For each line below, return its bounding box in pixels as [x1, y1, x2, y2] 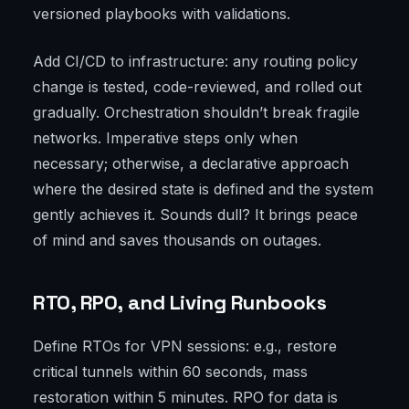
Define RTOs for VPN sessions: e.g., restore [33, 337, 337, 356]
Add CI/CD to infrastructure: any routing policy [33, 52, 358, 71]
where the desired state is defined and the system [33, 180, 373, 199]
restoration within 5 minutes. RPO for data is [33, 388, 338, 407]
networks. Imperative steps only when [33, 129, 298, 148]
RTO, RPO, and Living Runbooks [33, 289, 327, 316]
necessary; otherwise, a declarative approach [33, 154, 349, 173]
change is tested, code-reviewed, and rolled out [33, 78, 362, 97]
